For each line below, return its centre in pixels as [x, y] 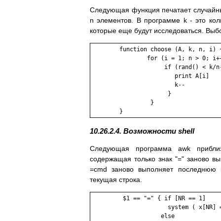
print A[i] [150, 76]
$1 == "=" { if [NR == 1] [149, 199]
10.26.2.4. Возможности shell [142, 131]
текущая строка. [116, 180]
